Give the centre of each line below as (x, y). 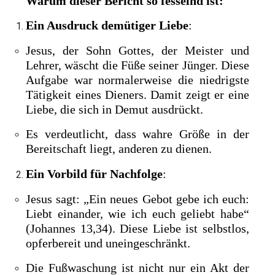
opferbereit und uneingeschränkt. (108, 243)
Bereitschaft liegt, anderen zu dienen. (119, 149)
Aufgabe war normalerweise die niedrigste (137, 79)
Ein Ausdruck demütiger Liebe (107, 25)
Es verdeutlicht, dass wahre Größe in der (137, 134)
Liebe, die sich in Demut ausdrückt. (115, 109)
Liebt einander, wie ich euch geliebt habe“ (137, 213)
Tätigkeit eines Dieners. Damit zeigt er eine (137, 94)
